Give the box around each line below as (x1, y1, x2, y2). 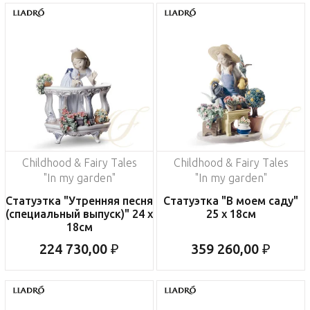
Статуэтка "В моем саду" (163, 194, 298, 208)
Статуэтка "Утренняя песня (6, 194, 153, 208)
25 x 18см (206, 208, 256, 221)
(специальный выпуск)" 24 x (6, 208, 153, 221)
